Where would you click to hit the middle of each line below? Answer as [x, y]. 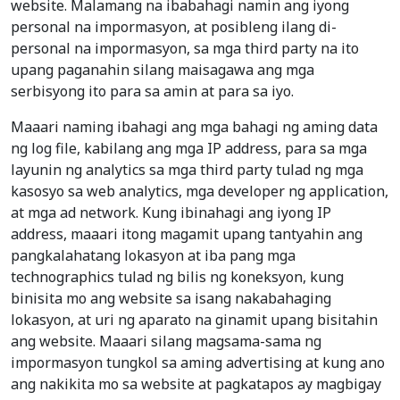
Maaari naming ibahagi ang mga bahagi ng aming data [194, 127]
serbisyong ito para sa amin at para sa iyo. [152, 92]
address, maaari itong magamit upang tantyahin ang [187, 234]
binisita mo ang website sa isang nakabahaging [171, 299]
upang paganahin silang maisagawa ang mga [162, 70]
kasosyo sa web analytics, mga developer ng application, [200, 192]
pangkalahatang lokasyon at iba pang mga [153, 256]
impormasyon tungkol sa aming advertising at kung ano [198, 363]
